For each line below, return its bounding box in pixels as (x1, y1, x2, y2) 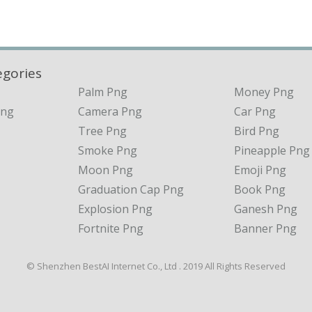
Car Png (233, 103, 276, 119)
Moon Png (77, 162, 133, 178)
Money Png (233, 84, 294, 100)
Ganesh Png (233, 201, 297, 217)
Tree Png (77, 123, 127, 139)
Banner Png (233, 220, 297, 236)
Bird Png (233, 123, 279, 139)
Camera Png (77, 103, 142, 119)
